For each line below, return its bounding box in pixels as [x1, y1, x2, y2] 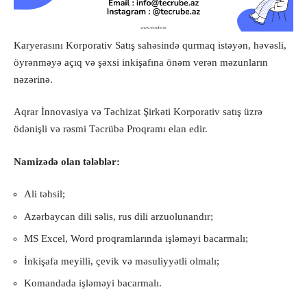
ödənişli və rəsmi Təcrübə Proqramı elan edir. [14, 123, 208, 135]
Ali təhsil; [24, 188, 65, 200]
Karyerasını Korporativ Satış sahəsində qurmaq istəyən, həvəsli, [14, 39, 286, 51]
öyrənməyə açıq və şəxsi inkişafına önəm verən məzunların [14, 56, 268, 68]
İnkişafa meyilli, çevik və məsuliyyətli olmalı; [24, 255, 219, 267]
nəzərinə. [14, 73, 53, 85]
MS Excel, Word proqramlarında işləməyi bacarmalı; [24, 233, 248, 245]
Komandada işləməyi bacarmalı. [24, 278, 162, 289]
